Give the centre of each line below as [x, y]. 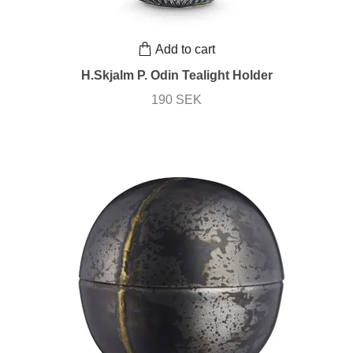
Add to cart [185, 49]
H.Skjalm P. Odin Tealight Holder [176, 76]
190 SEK [176, 100]
